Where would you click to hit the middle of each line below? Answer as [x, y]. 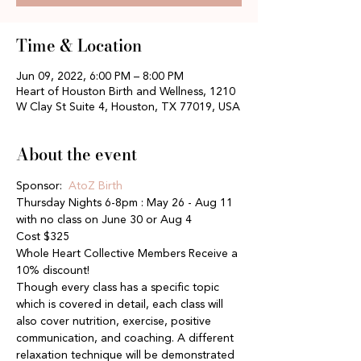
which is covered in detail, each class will [121, 305]
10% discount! [53, 271]
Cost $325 [43, 237]
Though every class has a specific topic [119, 288]
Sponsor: [41, 186]
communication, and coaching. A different [127, 338]
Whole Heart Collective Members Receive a [129, 254]
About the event [77, 154]
